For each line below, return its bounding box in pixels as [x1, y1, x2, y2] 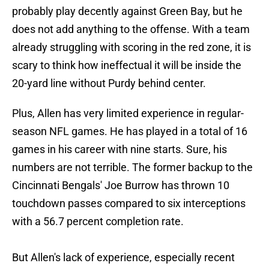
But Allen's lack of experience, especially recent [12, 251, 235, 264]
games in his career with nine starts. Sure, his [12, 143, 227, 156]
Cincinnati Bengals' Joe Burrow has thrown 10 [12, 179, 229, 192]
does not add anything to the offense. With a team [12, 23, 250, 36]
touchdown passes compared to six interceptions [12, 197, 246, 210]
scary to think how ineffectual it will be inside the [12, 59, 241, 72]
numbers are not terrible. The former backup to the [12, 161, 253, 174]
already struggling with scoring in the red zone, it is [12, 41, 251, 54]
